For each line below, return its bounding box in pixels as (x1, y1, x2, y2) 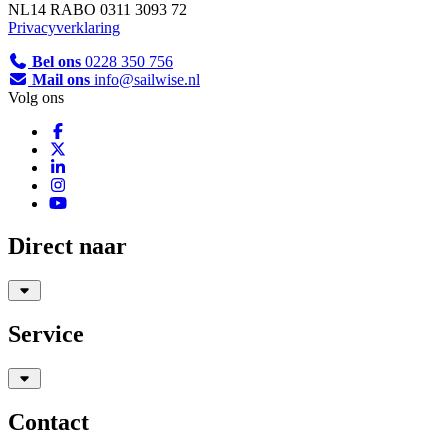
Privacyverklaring (8, 19, 120, 37)
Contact (8, 408, 89, 435)
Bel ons (32, 53, 81, 71)
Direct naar (8, 233, 127, 260)
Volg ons (8, 89, 64, 107)
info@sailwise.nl (90, 71, 200, 89)
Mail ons (32, 71, 90, 89)
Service (8, 321, 84, 347)
